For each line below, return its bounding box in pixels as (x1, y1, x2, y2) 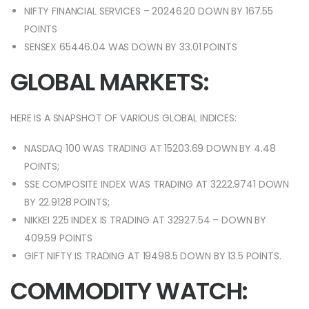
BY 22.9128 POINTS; (24, 195, 110, 210)
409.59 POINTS (24, 231, 93, 246)
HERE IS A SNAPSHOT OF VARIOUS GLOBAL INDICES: (10, 111, 237, 126)
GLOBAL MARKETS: (10, 66, 210, 99)
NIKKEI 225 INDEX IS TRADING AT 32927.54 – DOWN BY (24, 213, 267, 228)
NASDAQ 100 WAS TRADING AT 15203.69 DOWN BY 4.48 (24, 141, 276, 156)
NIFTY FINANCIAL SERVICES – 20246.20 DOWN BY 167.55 (24, 4, 273, 19)
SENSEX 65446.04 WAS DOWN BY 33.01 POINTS (24, 40, 237, 54)
